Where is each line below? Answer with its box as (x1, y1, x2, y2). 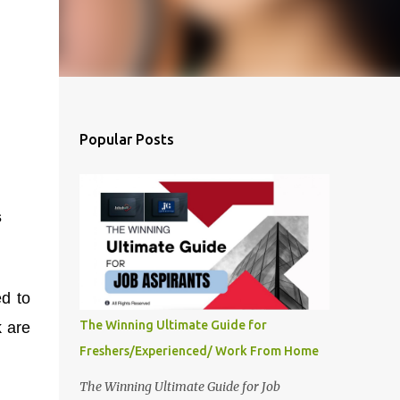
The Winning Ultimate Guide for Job (79, 379, 280, 395)
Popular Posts (79, 131, 174, 147)
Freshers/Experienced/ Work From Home (79, 344, 319, 358)
